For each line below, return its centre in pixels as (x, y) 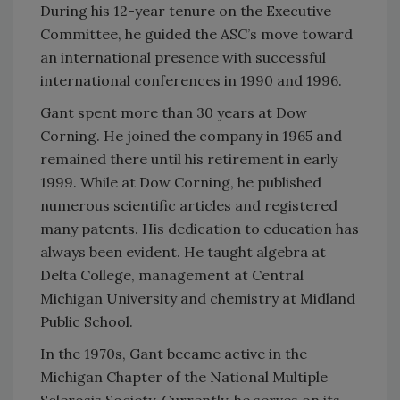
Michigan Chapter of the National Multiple (184, 377)
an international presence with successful (183, 58)
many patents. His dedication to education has (200, 229)
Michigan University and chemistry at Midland (198, 299)
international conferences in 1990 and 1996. (191, 81)
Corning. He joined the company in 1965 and (191, 136)
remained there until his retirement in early (189, 159)
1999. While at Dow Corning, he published (181, 183)
